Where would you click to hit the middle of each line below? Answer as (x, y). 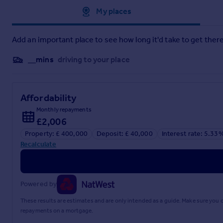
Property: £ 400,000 (56, 133)
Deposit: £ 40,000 (124, 133)
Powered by (39, 184)
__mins (41, 59)
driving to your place (94, 59)
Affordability (49, 97)
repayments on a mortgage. (57, 210)
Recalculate (39, 144)
